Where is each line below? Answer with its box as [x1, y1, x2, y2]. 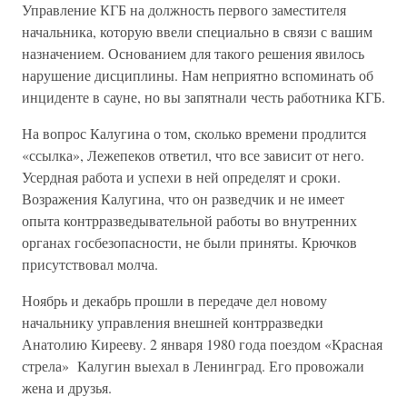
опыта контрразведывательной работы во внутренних [22, 211, 357, 230]
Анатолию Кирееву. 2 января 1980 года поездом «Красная [22, 334, 382, 353]
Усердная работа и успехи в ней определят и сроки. [22, 167, 341, 186]
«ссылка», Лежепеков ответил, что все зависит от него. [22, 145, 364, 164]
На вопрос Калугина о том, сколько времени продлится [22, 124, 366, 143]
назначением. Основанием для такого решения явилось [22, 44, 364, 63]
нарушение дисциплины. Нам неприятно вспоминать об [22, 65, 373, 84]
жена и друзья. [22, 378, 112, 397]
